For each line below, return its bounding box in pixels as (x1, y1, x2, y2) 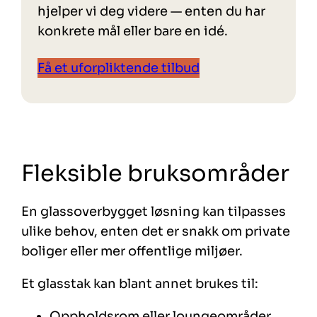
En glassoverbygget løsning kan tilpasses (21, 204, 287, 220)
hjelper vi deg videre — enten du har (37, 3, 265, 19)
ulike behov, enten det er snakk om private (21, 224, 291, 240)
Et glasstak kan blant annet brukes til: (21, 276, 259, 292)
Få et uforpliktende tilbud (37, 59, 200, 76)
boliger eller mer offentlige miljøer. (21, 243, 243, 260)
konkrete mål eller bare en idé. (37, 23, 228, 39)
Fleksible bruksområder (21, 158, 290, 188)
